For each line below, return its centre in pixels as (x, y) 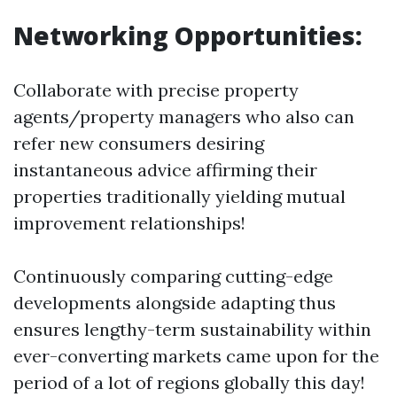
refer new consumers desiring (139, 143)
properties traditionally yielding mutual (179, 196)
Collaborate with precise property (156, 90)
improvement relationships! (129, 223)
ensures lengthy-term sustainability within (192, 329)
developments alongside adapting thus (175, 303)
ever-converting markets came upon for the (196, 356)
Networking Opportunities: (188, 35)
